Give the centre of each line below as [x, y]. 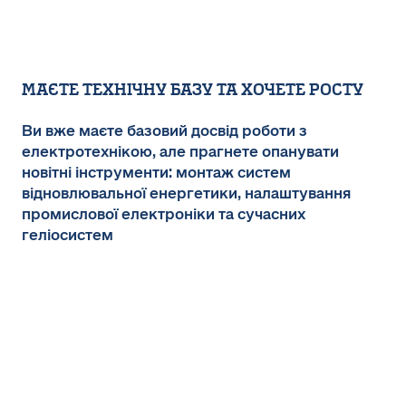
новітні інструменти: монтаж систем [156, 173]
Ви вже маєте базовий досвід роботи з [164, 131]
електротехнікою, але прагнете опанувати [180, 152]
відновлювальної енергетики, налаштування [186, 194]
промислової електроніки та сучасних [164, 215]
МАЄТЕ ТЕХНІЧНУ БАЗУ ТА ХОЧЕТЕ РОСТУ [193, 90]
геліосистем [68, 236]
